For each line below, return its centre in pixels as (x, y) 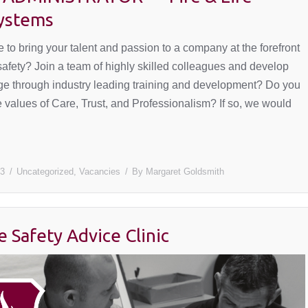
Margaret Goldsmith (185, 172)
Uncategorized (45, 172)
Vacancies (99, 172)
